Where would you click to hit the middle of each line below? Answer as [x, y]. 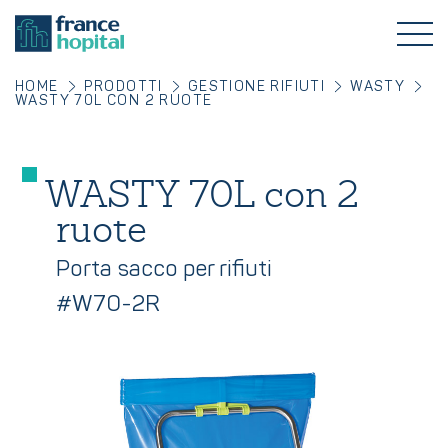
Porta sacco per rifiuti [164, 269]
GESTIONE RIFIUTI [256, 86]
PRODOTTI [123, 86]
